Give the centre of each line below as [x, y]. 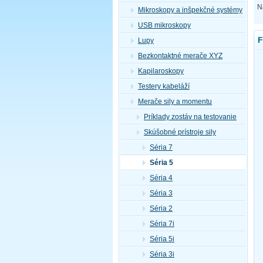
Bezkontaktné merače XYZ [180, 56]
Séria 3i [162, 254]
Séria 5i [162, 239]
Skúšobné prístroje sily [180, 132]
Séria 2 [161, 208]
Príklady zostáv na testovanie [190, 117]
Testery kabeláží [164, 86]
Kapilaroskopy [161, 71]
